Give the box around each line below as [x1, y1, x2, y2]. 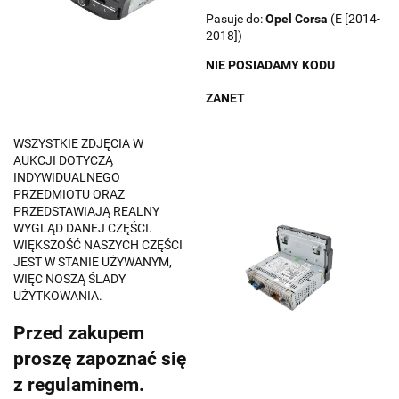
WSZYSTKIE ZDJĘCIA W [13, 136, 143, 151]
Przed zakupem [13, 322, 144, 344]
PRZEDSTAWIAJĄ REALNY [13, 204, 159, 219]
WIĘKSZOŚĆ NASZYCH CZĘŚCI [13, 238, 183, 253]
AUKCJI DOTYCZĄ [13, 153, 113, 168]
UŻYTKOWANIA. [13, 289, 102, 304]
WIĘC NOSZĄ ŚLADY [13, 272, 126, 287]
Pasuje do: [206, 12, 265, 27]
